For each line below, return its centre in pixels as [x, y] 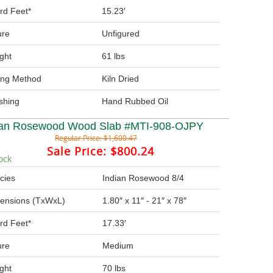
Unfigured [121, 34]
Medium [118, 246]
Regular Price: [79, 138]
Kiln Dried [121, 79]
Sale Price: [76, 151]
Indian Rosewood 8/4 [144, 178]
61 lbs [114, 56]
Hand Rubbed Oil [135, 101]
